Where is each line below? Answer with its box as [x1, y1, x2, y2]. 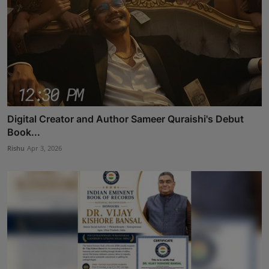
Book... [7, 125, 40, 138]
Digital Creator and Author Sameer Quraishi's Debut [7, 112, 244, 125]
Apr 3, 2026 [27, 143, 62, 153]
